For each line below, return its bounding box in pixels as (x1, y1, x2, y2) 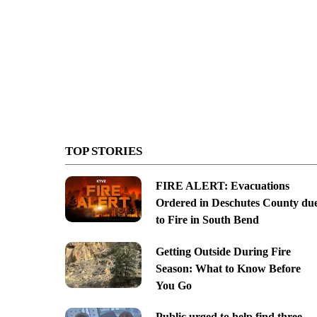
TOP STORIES (65, 144, 142, 158)
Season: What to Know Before (155, 262, 301, 275)
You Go (155, 279, 192, 292)
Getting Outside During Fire (155, 245, 291, 258)
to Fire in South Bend (155, 213, 259, 226)
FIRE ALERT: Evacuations (155, 179, 289, 192)
